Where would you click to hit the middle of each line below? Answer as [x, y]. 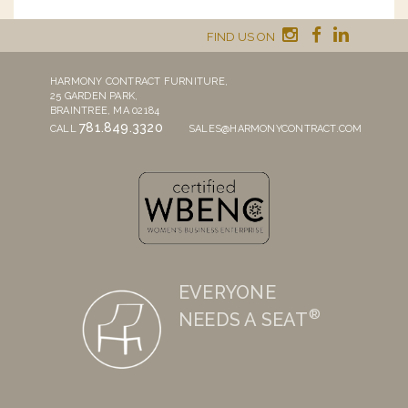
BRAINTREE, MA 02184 [105, 110]
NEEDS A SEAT [244, 319]
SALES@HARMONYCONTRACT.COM [275, 128]
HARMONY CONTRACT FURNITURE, [139, 81]
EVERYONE [227, 292]
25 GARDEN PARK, [94, 96]
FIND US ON [242, 36]
